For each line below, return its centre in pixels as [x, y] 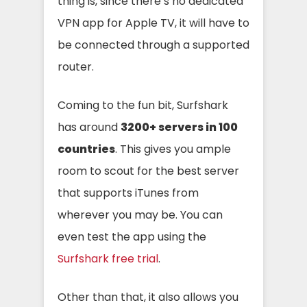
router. [76, 67]
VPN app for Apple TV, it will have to [153, 23]
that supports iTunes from [128, 193]
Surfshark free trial [108, 259]
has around [89, 127]
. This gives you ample [173, 149]
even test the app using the [132, 237]
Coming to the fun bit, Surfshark [143, 105]
